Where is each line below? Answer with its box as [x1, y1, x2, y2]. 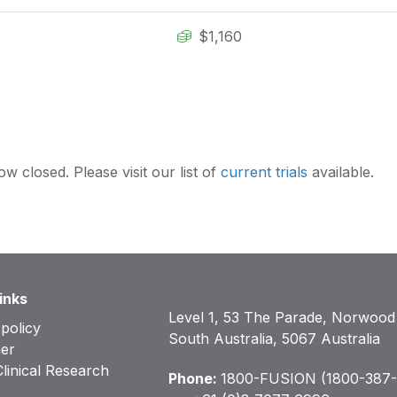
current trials [221, 163, 307, 182]
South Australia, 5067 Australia [168, 330, 381, 348]
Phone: [168, 370, 222, 388]
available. [307, 163, 374, 182]
